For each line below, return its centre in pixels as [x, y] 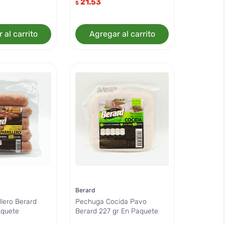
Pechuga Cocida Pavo [111, 201]
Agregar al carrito [122, 34]
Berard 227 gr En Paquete [117, 211]
